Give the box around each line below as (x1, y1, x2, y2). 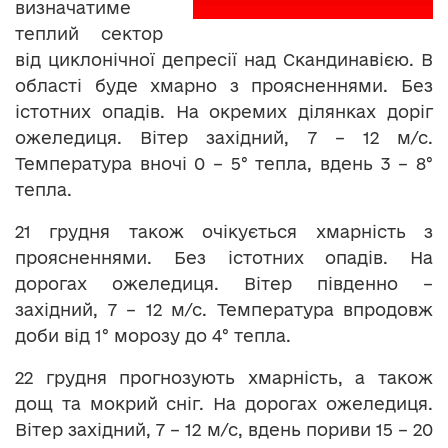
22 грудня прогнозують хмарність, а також (15, 368, 433, 388)
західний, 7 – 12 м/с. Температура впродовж (15, 300, 433, 320)
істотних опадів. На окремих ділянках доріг (15, 102, 433, 122)
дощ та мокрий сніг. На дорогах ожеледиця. (15, 394, 433, 414)
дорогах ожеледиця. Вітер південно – (15, 274, 433, 294)
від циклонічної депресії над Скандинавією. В (15, 50, 433, 70)
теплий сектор (15, 24, 163, 44)
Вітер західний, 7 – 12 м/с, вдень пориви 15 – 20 (15, 420, 433, 440)
